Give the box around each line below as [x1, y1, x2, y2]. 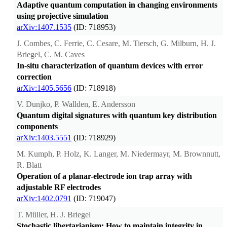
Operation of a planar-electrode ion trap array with [17, 171, 192, 180]
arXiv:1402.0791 [17, 194, 71, 203]
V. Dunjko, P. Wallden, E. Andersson [17, 99, 135, 108]
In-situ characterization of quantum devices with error [17, 61, 203, 70]
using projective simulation [17, 11, 108, 20]
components [17, 122, 58, 131]
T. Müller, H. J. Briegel [17, 210, 91, 219]
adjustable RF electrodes [17, 182, 101, 192]
